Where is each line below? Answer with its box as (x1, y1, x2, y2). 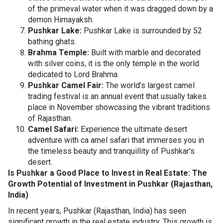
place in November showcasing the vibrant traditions (28, 102, 210, 112)
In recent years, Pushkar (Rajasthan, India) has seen (8, 206, 186, 216)
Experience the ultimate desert (79, 124, 187, 134)
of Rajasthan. (28, 113, 72, 123)
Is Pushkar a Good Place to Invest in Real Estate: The (8, 168, 207, 178)
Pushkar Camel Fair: (28, 80, 104, 90)
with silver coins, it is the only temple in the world (28, 58, 199, 68)
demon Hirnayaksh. (28, 14, 94, 24)
